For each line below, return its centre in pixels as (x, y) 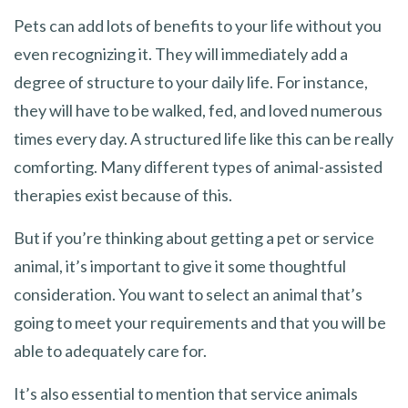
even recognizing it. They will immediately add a (181, 53)
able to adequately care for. (110, 350)
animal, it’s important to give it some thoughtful (180, 265)
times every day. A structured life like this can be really (204, 138)
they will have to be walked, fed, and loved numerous (198, 110)
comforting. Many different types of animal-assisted (198, 166)
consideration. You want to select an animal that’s (188, 294)
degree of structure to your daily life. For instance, (191, 82)
